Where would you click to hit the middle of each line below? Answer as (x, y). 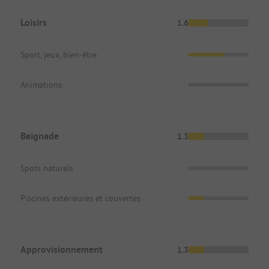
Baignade (40, 136)
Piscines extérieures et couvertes (80, 198)
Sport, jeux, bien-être (59, 55)
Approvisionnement (62, 250)
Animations (41, 85)
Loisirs (34, 23)
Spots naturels (47, 168)
